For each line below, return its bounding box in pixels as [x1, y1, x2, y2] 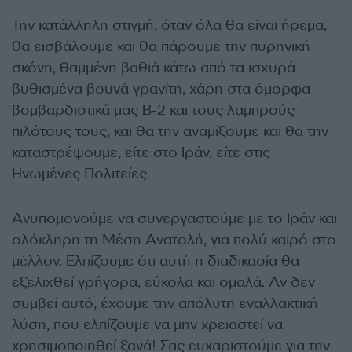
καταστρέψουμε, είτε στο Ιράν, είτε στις [12, 143, 270, 162]
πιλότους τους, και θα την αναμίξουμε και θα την [12, 122, 328, 141]
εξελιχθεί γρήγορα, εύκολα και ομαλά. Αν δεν [12, 273, 315, 291]
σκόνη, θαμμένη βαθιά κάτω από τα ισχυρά [12, 58, 295, 77]
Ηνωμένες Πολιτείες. [12, 164, 150, 183]
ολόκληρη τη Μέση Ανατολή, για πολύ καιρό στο [12, 230, 336, 249]
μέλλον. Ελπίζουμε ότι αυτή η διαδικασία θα [12, 251, 299, 270]
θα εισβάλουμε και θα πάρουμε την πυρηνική [12, 37, 310, 56]
